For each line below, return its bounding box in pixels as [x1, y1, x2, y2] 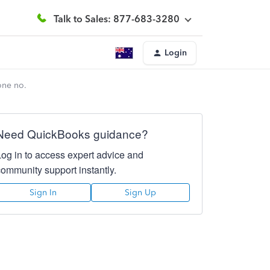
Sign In [30, 187, 57, 198]
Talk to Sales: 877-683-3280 [54, 13, 180, 25]
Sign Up [124, 187, 156, 198]
